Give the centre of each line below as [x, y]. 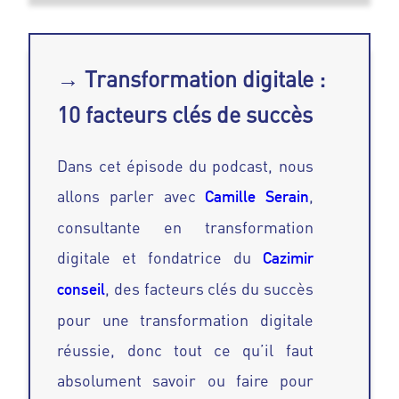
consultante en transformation [185, 228]
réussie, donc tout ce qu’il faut [185, 350]
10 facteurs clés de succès [185, 115]
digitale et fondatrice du [154, 258]
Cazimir [282, 258]
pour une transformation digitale [185, 320]
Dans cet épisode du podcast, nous [185, 166]
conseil [81, 289]
